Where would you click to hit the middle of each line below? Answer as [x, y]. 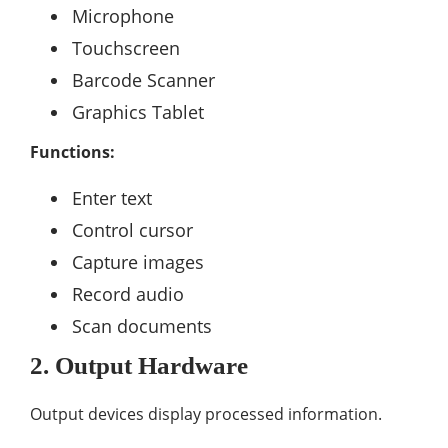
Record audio [128, 294]
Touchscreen [126, 48]
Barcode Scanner [143, 80]
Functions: [72, 152]
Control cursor [132, 230]
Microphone [123, 16]
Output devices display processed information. [206, 414]
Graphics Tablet [138, 112]
